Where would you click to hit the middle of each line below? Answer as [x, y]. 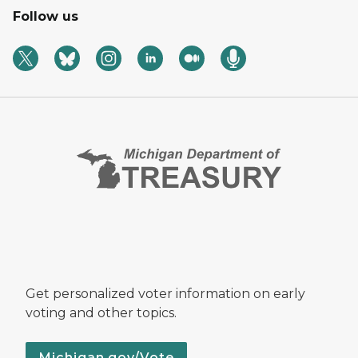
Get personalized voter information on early [165, 294]
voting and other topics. [101, 313]
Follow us [46, 16]
